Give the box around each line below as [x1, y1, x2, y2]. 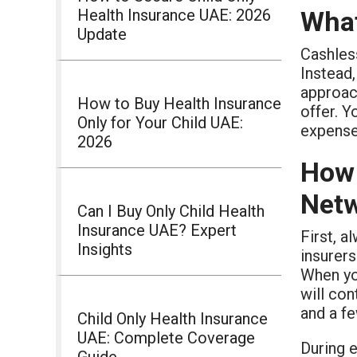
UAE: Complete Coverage [77, 328, 255, 347]
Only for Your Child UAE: [77, 112, 243, 132]
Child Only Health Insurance [77, 308, 268, 328]
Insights [77, 239, 132, 259]
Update [77, 24, 127, 44]
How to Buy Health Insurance [77, 93, 281, 113]
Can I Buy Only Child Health [77, 201, 265, 221]
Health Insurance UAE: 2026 [77, 5, 271, 25]
